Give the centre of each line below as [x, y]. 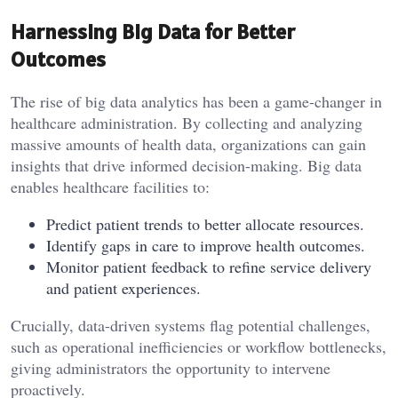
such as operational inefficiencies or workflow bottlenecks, [199, 346]
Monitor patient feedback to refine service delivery [209, 266]
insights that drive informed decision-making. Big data [186, 165]
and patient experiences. [123, 287]
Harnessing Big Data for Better [153, 31]
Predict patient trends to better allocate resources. [205, 223]
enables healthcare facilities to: [110, 186]
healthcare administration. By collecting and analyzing [187, 122]
